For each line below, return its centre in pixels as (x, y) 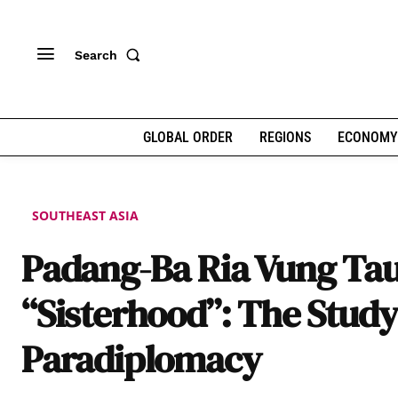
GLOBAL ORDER (187, 137)
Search (96, 55)
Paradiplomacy (141, 359)
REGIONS (285, 137)
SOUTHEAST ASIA (85, 216)
